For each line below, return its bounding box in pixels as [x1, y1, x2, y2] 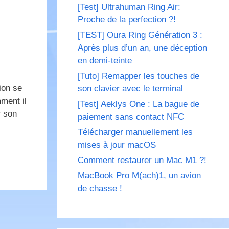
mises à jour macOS [78, 140, 156, 150]
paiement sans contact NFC [78, 112, 184, 122]
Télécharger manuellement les [78, 127, 193, 138]
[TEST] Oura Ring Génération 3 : [78, 30, 202, 40]
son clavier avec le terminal [78, 84, 183, 94]
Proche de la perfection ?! [78, 15, 176, 25]
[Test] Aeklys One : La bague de [78, 99, 199, 109]
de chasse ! [78, 184, 122, 194]
